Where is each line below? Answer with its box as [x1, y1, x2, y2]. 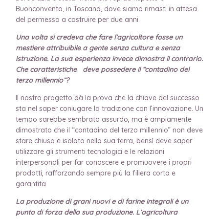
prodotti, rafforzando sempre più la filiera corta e [16, 168, 175, 177]
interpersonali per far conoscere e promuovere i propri [16, 157, 192, 167]
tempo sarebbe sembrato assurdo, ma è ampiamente [16, 114, 192, 124]
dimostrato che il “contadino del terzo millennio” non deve [16, 125, 203, 134]
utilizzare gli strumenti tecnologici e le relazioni [16, 147, 164, 156]
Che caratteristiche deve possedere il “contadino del [16, 65, 189, 74]
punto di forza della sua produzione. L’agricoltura [16, 207, 177, 217]
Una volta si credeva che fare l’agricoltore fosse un [16, 32, 182, 42]
